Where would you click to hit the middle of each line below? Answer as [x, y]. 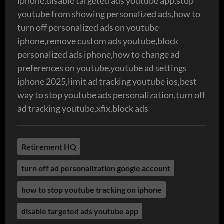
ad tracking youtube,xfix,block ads [83, 108]
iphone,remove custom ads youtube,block [98, 41]
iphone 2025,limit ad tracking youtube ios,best [107, 81]
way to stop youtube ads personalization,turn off [111, 95]
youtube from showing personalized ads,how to [109, 14]
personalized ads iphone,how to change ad [99, 54]
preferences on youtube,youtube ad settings [102, 68]
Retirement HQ [49, 146]
